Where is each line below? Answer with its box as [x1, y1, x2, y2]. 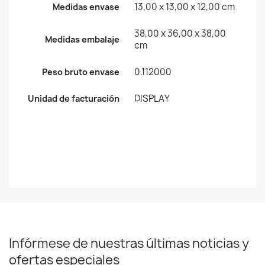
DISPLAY [134, 92, 170, 105]
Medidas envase [53, 1, 119, 13]
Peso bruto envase [42, 66, 119, 78]
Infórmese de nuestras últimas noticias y [9, 235, 249, 253]
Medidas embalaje [45, 34, 119, 46]
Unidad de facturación [28, 93, 119, 105]
